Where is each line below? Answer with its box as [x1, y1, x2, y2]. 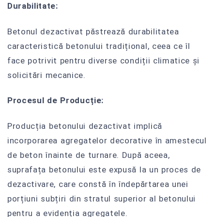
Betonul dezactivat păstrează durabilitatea [7, 26, 179, 36]
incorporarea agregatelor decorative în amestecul [7, 136, 207, 146]
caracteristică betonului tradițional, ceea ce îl [7, 41, 190, 51]
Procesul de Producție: [7, 95, 104, 106]
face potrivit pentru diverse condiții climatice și [7, 55, 200, 65]
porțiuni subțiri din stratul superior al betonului [7, 194, 196, 204]
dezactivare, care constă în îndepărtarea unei [7, 179, 188, 189]
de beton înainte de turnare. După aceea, [7, 150, 170, 160]
